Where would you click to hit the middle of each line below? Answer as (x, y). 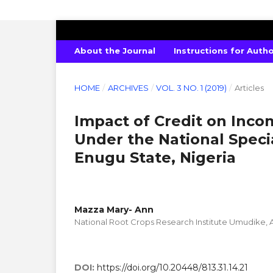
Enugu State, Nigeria (155, 157)
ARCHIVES (128, 87)
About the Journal (115, 50)
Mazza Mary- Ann (114, 209)
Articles (249, 87)
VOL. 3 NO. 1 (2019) (192, 87)
